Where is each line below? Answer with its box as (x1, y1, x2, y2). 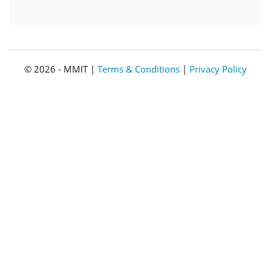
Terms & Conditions (97, 63, 180, 75)
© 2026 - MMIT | (24, 63, 97, 75)
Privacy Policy (189, 63, 247, 75)
